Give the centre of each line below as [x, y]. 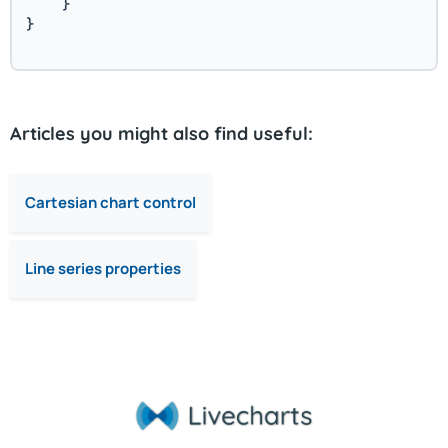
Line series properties [103, 268]
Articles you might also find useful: [161, 133]
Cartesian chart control [110, 202]
